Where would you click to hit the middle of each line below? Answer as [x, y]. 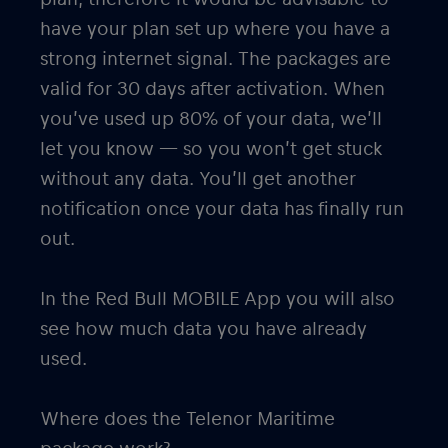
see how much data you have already [203, 328]
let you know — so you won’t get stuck [211, 148]
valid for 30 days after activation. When [212, 88]
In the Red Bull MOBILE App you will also [217, 298]
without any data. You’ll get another [198, 178]
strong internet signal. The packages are [215, 58]
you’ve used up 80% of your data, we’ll [211, 118]
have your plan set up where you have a [215, 28]
